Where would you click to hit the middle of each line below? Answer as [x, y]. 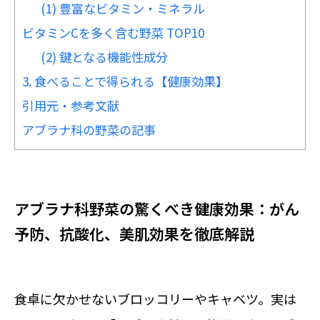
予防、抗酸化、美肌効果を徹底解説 [134, 234]
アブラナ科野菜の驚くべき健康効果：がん [157, 209]
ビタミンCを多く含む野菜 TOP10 [113, 33]
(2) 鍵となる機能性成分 [104, 57]
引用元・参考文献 [71, 106]
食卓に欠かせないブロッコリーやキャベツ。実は [155, 299]
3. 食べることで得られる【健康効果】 [125, 81]
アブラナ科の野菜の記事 [89, 130]
